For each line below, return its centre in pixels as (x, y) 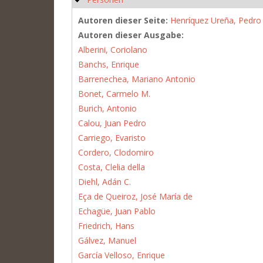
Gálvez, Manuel (107, 240)
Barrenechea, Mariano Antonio (137, 79)
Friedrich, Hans (106, 225)
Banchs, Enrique (109, 64)
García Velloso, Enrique (122, 255)
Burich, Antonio (107, 108)
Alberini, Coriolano (113, 49)
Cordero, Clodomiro (116, 152)
